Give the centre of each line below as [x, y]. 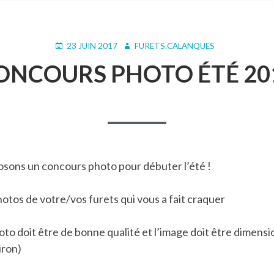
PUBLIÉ [67, 45]
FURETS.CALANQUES [175, 46]
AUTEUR [138, 45]
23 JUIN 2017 [92, 46]
